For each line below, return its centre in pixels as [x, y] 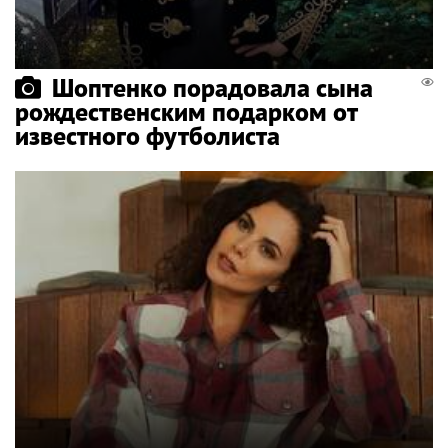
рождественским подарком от [186, 111]
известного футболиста [147, 135]
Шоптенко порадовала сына [212, 87]
